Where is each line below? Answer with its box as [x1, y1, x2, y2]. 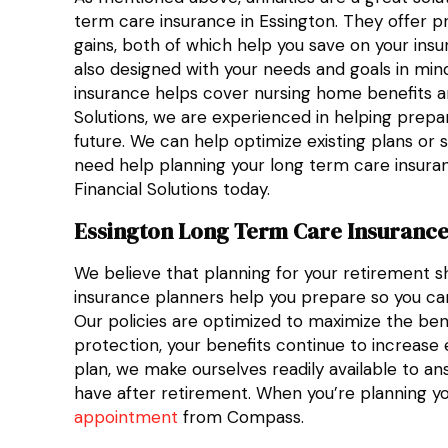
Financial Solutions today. [74, 178, 271, 200]
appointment [74, 406, 179, 428]
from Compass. [178, 406, 305, 428]
